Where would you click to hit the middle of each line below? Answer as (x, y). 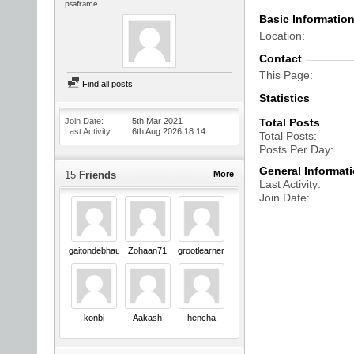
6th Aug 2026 (158, 131)
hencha (201, 318)
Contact (281, 58)
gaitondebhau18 (99, 250)
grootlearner (201, 250)
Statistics (284, 98)
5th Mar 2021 (157, 121)
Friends (96, 175)
